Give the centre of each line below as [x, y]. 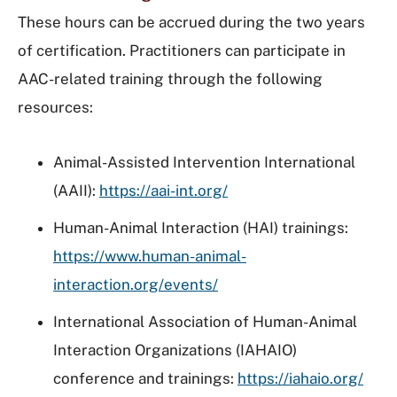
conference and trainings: [145, 378]
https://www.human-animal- [150, 256]
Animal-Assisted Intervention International [204, 162]
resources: [55, 107]
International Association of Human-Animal [205, 322]
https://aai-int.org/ [163, 191]
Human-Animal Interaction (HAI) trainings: [201, 228]
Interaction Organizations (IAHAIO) [175, 350]
